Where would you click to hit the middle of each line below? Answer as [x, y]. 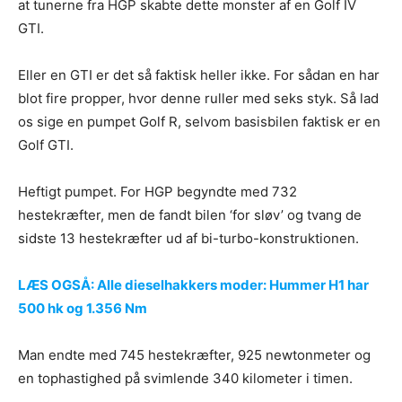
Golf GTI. [46, 145]
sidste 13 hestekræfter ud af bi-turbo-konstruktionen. [188, 239]
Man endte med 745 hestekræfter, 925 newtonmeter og [194, 355]
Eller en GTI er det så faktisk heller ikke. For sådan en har [199, 75]
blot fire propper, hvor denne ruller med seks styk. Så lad [198, 99]
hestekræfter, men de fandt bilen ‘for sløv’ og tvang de [190, 215]
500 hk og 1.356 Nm [83, 309]
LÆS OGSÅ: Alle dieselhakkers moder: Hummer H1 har [193, 285]
